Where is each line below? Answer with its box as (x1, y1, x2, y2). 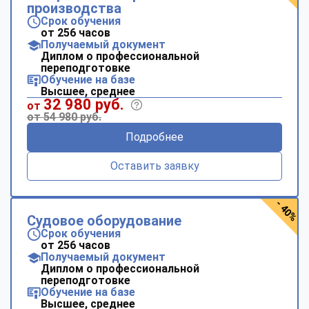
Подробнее (126, 130, 183, 143)
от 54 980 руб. (27, 110, 101, 123)
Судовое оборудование (27, 212, 181, 229)
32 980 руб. (43, 95, 124, 113)
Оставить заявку (110, 159, 199, 172)
